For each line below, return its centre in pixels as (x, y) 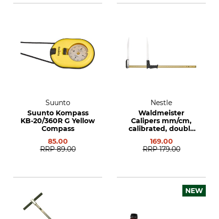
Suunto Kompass (58, 113)
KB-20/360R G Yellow (58, 121)
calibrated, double (161, 129)
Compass (58, 129)
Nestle (161, 103)
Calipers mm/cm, (161, 121)
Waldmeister (161, 113)
